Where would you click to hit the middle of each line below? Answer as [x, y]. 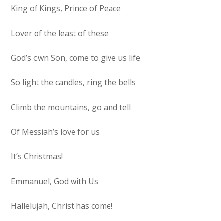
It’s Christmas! [37, 156]
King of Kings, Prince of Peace [66, 8]
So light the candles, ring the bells [74, 82]
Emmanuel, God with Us [55, 181]
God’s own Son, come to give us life [76, 57]
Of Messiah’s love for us [55, 131]
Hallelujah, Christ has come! [62, 205]
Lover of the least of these [60, 33]
